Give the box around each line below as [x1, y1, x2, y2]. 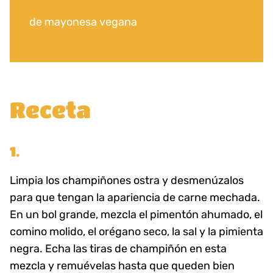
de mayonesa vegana [29, 15, 137, 29]
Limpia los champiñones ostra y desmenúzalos [10, 174, 244, 187]
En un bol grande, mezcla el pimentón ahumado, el [10, 208, 263, 221]
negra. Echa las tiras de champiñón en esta [10, 242, 227, 255]
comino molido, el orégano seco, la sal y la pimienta [10, 225, 263, 238]
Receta [10, 97, 91, 122]
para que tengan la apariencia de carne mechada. [10, 191, 260, 204]
